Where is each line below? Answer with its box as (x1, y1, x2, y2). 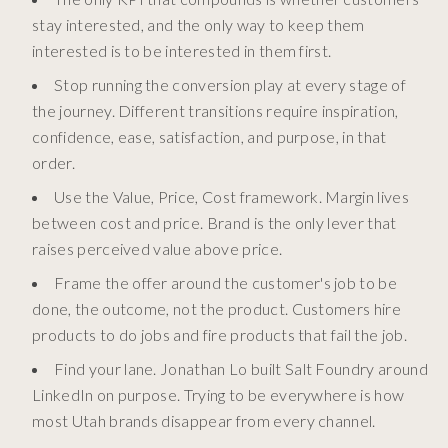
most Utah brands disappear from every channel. (32, 411, 376, 431)
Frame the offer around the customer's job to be (54, 273, 398, 293)
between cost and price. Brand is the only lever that (32, 213, 397, 233)
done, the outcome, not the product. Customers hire (32, 299, 402, 319)
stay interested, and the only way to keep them (32, 15, 365, 35)
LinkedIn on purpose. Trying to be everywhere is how (32, 385, 405, 405)
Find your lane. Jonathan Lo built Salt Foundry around (54, 359, 428, 379)
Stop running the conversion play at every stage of (54, 75, 407, 95)
